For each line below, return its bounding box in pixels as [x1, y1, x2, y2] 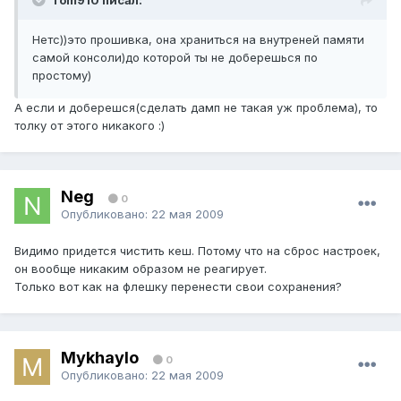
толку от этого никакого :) [14, 118, 165, 133]
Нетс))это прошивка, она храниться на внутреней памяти [32, 32, 364, 47]
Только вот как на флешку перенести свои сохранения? [14, 279, 342, 294]
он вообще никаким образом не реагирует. [14, 261, 267, 277]
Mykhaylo [61, 347, 139, 367]
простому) [32, 68, 91, 83]
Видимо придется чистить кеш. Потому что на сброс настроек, [14, 243, 380, 259]
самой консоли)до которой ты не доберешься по [32, 50, 318, 65]
